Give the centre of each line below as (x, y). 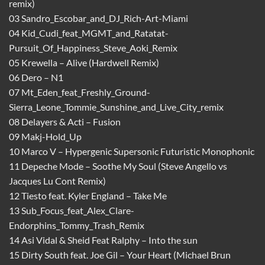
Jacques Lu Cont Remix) (57, 180)
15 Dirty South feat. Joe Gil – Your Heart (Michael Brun (120, 254)
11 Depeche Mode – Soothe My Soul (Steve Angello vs (118, 166)
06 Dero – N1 (36, 77)
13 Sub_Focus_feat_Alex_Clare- (72, 210)
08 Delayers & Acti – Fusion (65, 121)
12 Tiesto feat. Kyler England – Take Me (88, 195)
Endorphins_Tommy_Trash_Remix (77, 225)
